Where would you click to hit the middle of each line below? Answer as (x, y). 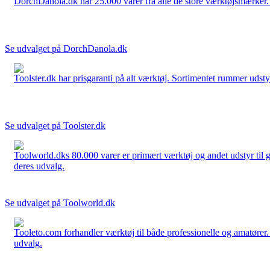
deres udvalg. (39, 166)
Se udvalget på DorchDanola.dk (66, 48)
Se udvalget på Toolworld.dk (60, 202)
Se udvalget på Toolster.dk (55, 125)
